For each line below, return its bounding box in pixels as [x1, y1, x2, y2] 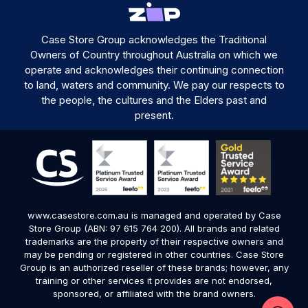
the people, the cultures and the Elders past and [41, 93, 267, 107]
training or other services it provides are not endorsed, [36, 274, 272, 286]
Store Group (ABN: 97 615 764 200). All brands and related [28, 222, 280, 234]
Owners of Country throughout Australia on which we [30, 47, 278, 61]
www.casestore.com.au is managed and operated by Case [27, 209, 281, 221]
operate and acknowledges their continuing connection [24, 63, 284, 76]
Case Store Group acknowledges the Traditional [41, 32, 267, 46]
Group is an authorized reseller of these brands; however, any [19, 261, 289, 273]
